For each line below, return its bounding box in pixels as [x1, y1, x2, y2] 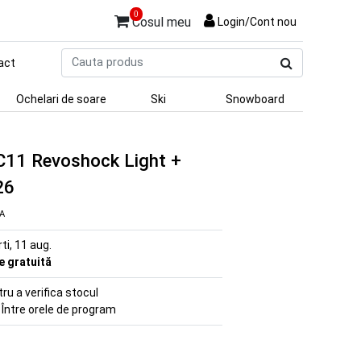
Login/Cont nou [218, 15, 297, 28]
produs [302, 66, 338, 79]
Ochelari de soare [16, 93, 106, 106]
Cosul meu [129, 15, 191, 30]
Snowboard [225, 93, 284, 106]
